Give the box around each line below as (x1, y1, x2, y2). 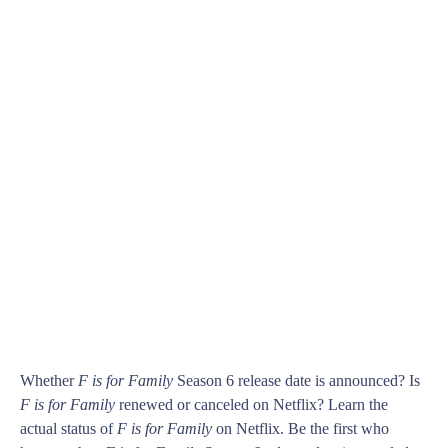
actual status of (20, 420, 117, 438)
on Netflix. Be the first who (212, 420, 389, 438)
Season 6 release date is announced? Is (173, 372, 420, 390)
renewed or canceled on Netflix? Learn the (115, 396, 388, 414)
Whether (20, 372, 78, 390)
